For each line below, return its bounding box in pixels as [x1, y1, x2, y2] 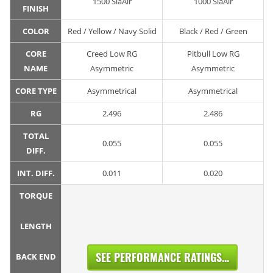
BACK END [15, 251, 56, 263]
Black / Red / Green [179, 26, 247, 37]
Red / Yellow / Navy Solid [67, 26, 157, 37]
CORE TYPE [15, 85, 57, 97]
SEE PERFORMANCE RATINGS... [96, 249, 229, 266]
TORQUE [19, 190, 52, 202]
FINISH [23, 3, 49, 15]
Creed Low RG [87, 48, 137, 60]
